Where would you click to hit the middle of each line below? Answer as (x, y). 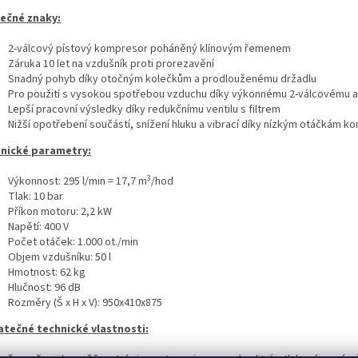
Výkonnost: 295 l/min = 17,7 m (78, 182)
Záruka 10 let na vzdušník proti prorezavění (111, 64)
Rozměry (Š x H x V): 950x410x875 (85, 303)
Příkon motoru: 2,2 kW (60, 212)
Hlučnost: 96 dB (44, 288)
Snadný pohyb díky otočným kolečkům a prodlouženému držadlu (162, 80)
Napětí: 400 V (38, 227)
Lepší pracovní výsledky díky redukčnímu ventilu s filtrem (144, 110)
